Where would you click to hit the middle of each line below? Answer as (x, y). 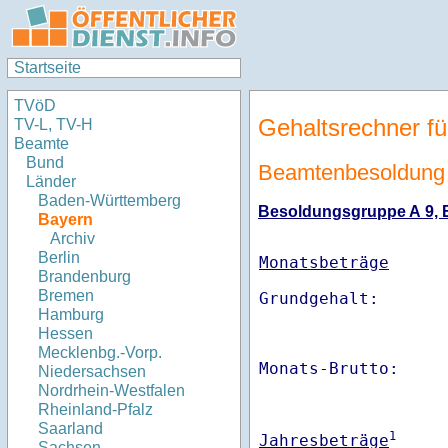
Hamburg (71, 315)
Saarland (70, 429)
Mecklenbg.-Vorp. (100, 353)
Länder (51, 182)
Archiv (72, 239)
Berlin (59, 258)
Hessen (65, 334)
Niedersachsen (92, 372)
